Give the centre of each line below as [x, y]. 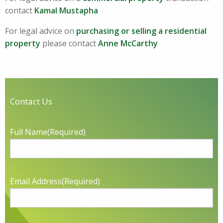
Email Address [36, 181]
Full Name [29, 132]
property [23, 44]
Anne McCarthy [129, 44]
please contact [69, 44]
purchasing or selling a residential [141, 31]
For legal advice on [41, 31]
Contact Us [31, 102]
